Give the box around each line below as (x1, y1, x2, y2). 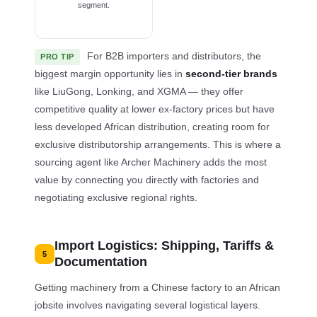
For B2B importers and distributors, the (83, 50, 261, 62)
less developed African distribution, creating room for (35, 120, 270, 132)
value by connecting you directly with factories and (35, 173, 260, 185)
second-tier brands (185, 67, 278, 79)
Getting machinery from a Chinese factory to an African (35, 281, 281, 293)
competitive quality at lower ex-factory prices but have (35, 103, 275, 115)
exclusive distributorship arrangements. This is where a (35, 138, 282, 150)
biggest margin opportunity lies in (35, 67, 186, 79)
